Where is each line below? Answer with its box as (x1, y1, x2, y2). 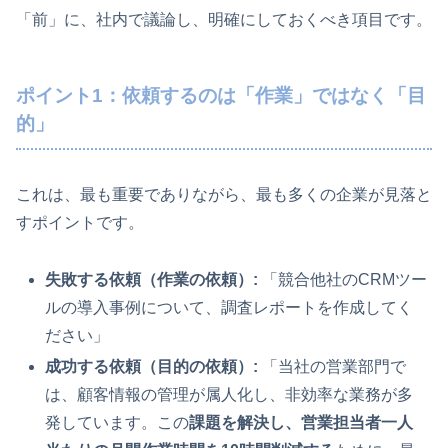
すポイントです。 (16, 213, 144, 231)
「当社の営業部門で (258, 357, 407, 375)
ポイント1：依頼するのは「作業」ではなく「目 (16, 85, 426, 107)
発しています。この (45, 413, 190, 431)
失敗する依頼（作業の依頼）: (45, 270, 259, 288)
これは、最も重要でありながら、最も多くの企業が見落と (16, 185, 432, 203)
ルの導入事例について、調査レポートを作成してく (45, 298, 414, 316)
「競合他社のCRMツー (258, 270, 428, 288)
